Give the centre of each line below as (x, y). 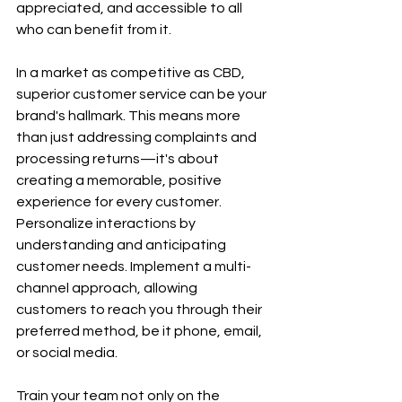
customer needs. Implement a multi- (134, 267)
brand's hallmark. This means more (130, 116)
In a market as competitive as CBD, (132, 73)
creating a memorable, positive (120, 180)
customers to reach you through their (140, 310)
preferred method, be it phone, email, (140, 331)
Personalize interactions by (107, 223)
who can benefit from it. (94, 30)
